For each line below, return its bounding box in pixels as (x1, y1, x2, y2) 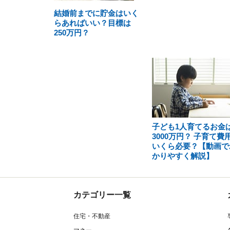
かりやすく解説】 (151, 151, 214, 160)
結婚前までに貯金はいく (54, 9, 139, 17)
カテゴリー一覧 (73, 190, 131, 199)
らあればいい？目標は (54, 18, 131, 27)
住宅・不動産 (73, 213, 110, 220)
